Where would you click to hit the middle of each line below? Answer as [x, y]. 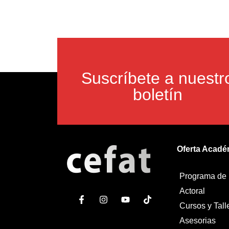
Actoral [192, 191]
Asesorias [198, 221]
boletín [157, 95]
